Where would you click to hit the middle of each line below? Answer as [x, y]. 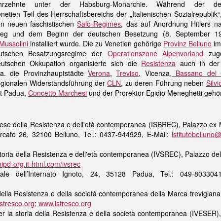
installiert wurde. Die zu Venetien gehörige [96, 43]
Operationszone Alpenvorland [155, 53]
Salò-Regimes [99, 24]
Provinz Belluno [187, 43]
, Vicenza [154, 73]
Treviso [128, 73]
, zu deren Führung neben [164, 83]
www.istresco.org [65, 203]
